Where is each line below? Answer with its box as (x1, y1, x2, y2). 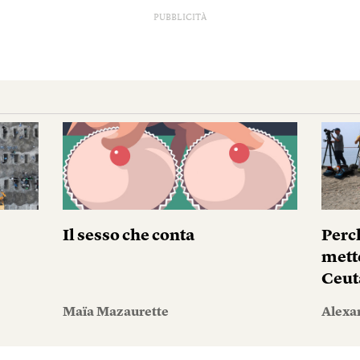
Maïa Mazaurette (62, 306, 169, 319)
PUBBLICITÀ (153, 14, 207, 22)
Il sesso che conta (62, 228, 194, 244)
